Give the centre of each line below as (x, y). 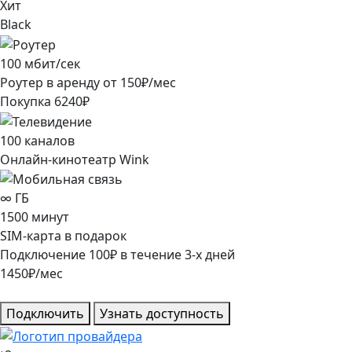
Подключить (45, 314)
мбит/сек (52, 63)
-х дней (213, 255)
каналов (49, 140)
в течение (151, 255)
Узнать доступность (162, 314)
